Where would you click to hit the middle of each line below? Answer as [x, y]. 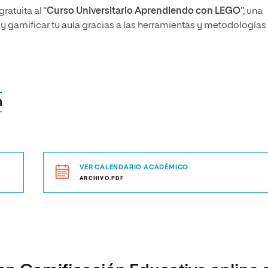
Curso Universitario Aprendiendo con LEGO [144, 11]
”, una [252, 11]
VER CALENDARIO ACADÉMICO [134, 167]
